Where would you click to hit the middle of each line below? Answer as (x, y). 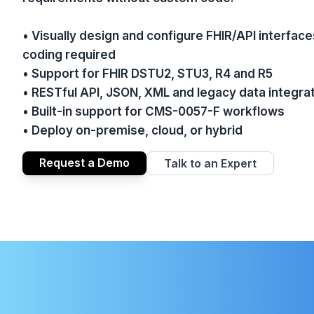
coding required (69, 55)
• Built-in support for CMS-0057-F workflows (153, 111)
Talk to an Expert (210, 163)
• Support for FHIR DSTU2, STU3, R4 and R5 (148, 74)
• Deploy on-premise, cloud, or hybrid (132, 130)
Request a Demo (84, 163)
